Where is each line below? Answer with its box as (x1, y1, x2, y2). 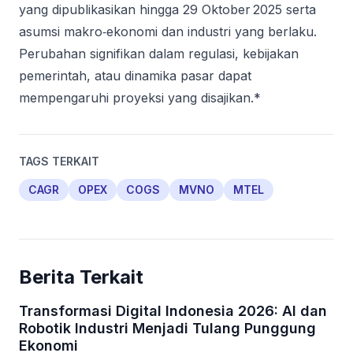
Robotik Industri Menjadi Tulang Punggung (19, 320, 316, 336)
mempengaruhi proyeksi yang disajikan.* (19, 90, 261, 106)
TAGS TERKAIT (19, 154, 99, 168)
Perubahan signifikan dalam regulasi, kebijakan (19, 46, 299, 61)
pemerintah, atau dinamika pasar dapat (19, 68, 251, 84)
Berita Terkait (19, 266, 143, 288)
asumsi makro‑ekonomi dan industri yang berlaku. (19, 24, 317, 39)
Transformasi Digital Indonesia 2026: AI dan (19, 303, 327, 319)
